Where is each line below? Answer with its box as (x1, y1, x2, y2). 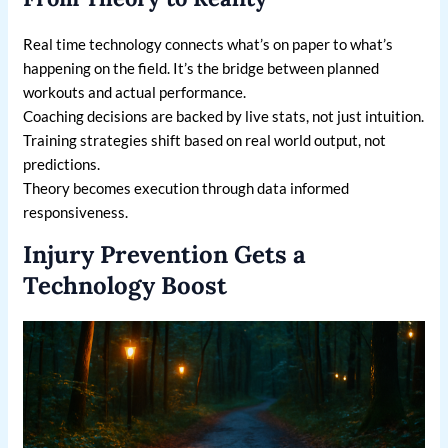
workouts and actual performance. (23, 83, 247, 102)
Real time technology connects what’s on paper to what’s (23, 35, 394, 54)
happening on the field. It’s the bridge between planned (23, 59, 380, 78)
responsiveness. (23, 203, 129, 222)
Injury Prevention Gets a (23, 239, 307, 271)
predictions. (23, 155, 101, 174)
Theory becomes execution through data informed (23, 179, 350, 198)
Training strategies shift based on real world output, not (23, 131, 387, 150)
